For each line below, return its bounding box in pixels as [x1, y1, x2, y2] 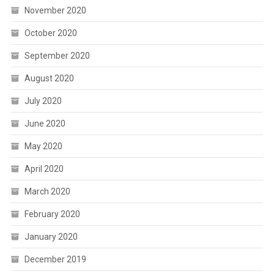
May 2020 [24, 141, 62, 152]
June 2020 [24, 119, 65, 129]
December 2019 [24, 254, 86, 265]
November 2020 [24, 6, 86, 16]
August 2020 [24, 73, 74, 84]
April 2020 [24, 164, 64, 174]
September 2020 [24, 51, 90, 61]
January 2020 [24, 232, 78, 242]
